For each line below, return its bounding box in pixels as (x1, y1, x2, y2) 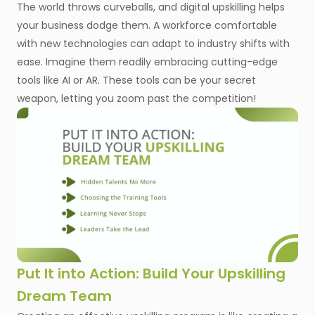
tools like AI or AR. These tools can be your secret (17, 73, 256, 88)
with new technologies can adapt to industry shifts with (17, 37, 290, 51)
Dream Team (17, 286, 112, 307)
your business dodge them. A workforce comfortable (17, 18, 277, 33)
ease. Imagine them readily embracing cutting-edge (17, 55, 278, 70)
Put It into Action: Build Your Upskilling (17, 264, 285, 284)
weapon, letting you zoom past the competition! (17, 91, 259, 106)
